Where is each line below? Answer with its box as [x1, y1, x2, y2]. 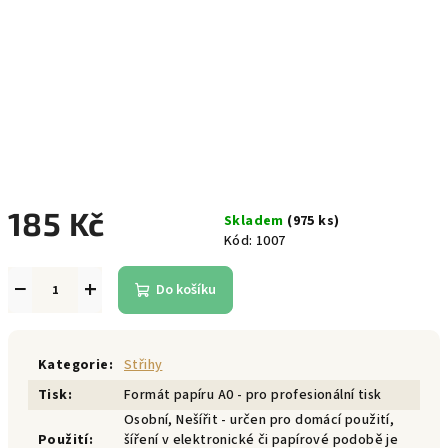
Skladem [224, 211, 288, 231]
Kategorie [38, 355, 109, 375]
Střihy [124, 355, 163, 375]
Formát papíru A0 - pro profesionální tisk [124, 385, 382, 405]
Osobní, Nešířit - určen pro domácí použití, [124, 410, 395, 430]
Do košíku [156, 280, 216, 300]
